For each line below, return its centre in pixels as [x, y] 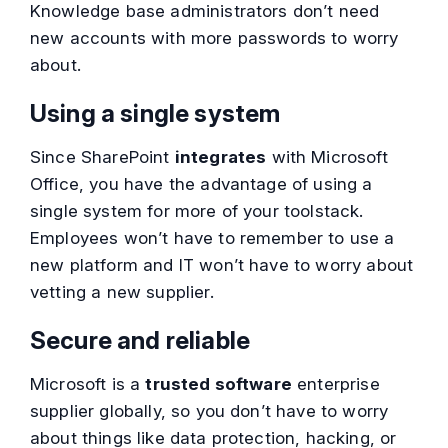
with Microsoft [327, 157]
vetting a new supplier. [122, 292]
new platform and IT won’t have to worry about [222, 265]
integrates [220, 157]
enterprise [335, 384]
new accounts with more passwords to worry [214, 38]
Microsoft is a [88, 384]
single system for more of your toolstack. [197, 211]
